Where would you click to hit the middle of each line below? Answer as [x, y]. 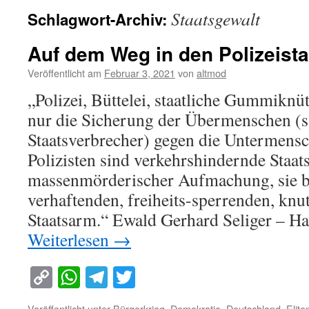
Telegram [149, 277]
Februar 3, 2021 [140, 73]
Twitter [167, 277]
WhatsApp [127, 277]
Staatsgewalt [216, 19]
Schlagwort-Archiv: [99, 19]
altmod [211, 73]
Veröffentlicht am [64, 73]
